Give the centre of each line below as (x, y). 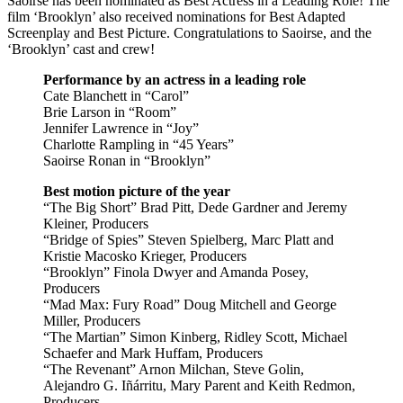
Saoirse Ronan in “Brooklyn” (127, 160)
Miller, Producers (92, 320)
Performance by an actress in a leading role (175, 79)
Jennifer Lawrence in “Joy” (121, 128)
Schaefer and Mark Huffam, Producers (153, 353)
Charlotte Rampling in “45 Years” (139, 144)
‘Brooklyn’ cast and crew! (81, 49)
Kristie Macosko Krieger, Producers (145, 255)
